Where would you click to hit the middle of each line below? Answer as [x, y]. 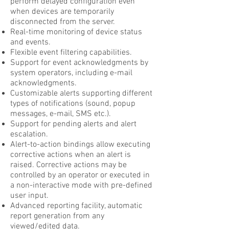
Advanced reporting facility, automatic [76, 206]
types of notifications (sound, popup [73, 104]
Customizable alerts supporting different [81, 94]
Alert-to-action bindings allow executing [80, 145]
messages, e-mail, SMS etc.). [61, 114]
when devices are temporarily [62, 12]
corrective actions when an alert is [71, 155]
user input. [29, 196]
